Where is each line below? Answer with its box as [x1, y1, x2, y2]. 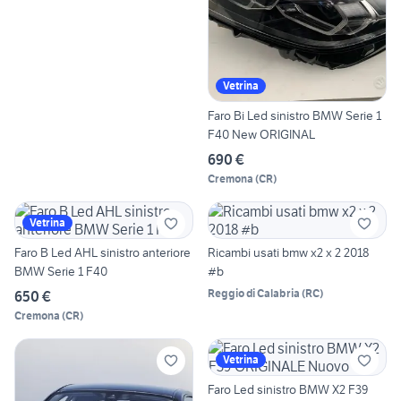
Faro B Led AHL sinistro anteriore [14, 244, 191, 261]
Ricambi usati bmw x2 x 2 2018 [208, 244, 369, 261]
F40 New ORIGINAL [208, 126, 315, 143]
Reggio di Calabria [208, 286, 300, 301]
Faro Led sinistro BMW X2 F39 [208, 381, 368, 398]
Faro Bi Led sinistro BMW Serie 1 [208, 107, 381, 124]
